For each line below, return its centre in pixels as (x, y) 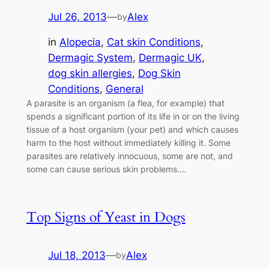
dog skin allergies (90, 74)
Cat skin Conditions (153, 42)
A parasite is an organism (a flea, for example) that (125, 103)
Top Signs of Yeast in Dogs (106, 217)
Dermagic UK (170, 58)
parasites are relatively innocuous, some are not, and (129, 156)
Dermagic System (90, 58)
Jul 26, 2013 (77, 17)
